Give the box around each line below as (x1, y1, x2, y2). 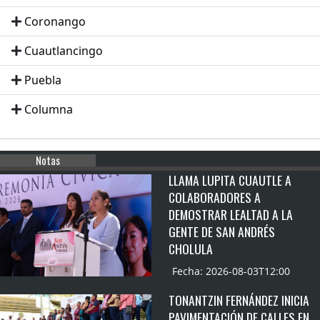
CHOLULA (169, 239, 213, 259)
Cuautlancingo (24, 43, 103, 59)
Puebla (24, 72, 61, 89)
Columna (24, 101, 73, 118)
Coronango (24, 14, 86, 30)
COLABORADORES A (169, 188, 261, 207)
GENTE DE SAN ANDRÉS (169, 222, 275, 241)
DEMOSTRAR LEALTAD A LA (169, 205, 293, 224)
